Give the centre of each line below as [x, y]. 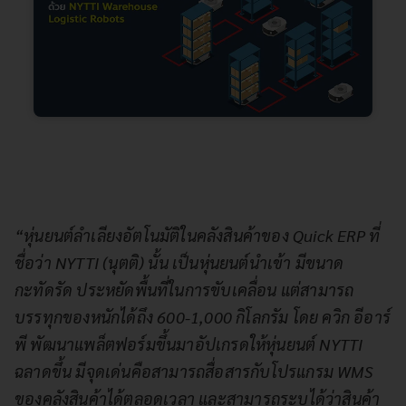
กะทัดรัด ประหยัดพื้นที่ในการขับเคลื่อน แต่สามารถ [184, 289]
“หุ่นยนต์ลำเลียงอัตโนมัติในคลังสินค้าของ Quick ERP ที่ [198, 235]
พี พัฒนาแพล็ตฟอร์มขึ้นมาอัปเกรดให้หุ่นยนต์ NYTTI [189, 343]
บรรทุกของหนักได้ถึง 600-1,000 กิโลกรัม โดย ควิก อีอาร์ [203, 316]
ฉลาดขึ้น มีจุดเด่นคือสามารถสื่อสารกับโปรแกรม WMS [194, 371]
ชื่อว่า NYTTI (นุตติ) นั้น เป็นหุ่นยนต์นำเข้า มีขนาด [179, 262]
